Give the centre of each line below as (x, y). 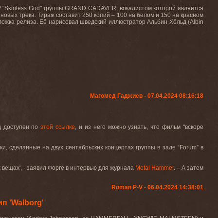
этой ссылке (58, 127)
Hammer (162, 168)
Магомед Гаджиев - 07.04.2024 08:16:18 (147, 96)
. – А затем (189, 168)
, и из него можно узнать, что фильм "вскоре (139, 127)
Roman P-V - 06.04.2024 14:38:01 (157, 187)
